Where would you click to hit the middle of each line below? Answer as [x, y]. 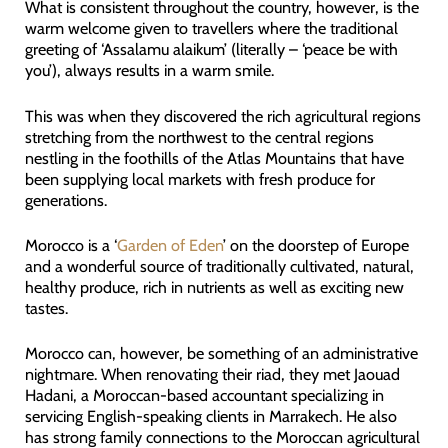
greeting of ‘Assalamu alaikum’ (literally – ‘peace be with [211, 49]
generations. [65, 199]
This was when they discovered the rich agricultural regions [222, 115]
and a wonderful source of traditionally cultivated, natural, [219, 265]
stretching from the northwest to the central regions [199, 136]
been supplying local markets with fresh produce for [199, 178]
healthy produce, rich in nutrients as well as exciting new [214, 286]
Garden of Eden [169, 244]
